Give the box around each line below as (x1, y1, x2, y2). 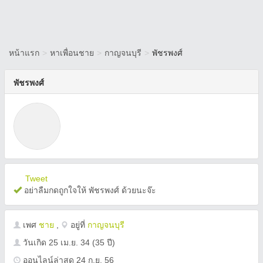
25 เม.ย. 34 (49, 238, 90, 247)
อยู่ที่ (68, 220, 87, 230)
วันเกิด (21, 238, 49, 247)
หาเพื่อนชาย (50, 48, 94, 58)
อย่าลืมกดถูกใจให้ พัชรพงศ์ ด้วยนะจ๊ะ (22, 186, 156, 195)
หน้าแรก (9, 48, 39, 58)
